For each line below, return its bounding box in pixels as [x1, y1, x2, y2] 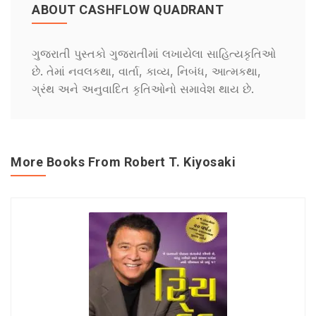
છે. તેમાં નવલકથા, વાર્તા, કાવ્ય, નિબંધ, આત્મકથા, [32, 64, 261, 78]
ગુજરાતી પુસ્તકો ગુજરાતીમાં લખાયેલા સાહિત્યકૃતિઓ [32, 47, 276, 61]
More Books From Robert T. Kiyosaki [11, 154, 236, 169]
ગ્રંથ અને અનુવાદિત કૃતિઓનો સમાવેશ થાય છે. [32, 82, 254, 96]
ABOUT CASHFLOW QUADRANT [32, 2, 224, 17]
